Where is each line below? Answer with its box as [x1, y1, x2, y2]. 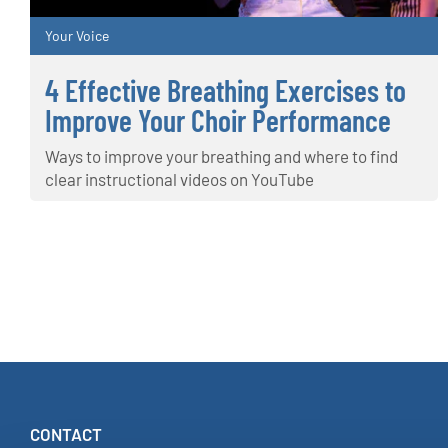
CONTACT [30, 424, 102, 445]
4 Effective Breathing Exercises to [45, 72, 406, 109]
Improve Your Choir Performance [45, 102, 391, 139]
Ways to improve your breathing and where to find [45, 146, 398, 167]
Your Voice [45, 27, 109, 45]
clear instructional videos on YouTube [45, 169, 314, 190]
